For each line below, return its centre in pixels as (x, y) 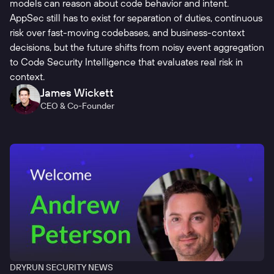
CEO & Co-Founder (77, 106)
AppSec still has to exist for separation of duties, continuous (136, 18)
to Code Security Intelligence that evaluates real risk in (126, 62)
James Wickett (77, 93)
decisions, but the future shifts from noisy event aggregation (137, 47)
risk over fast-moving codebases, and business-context (127, 33)
